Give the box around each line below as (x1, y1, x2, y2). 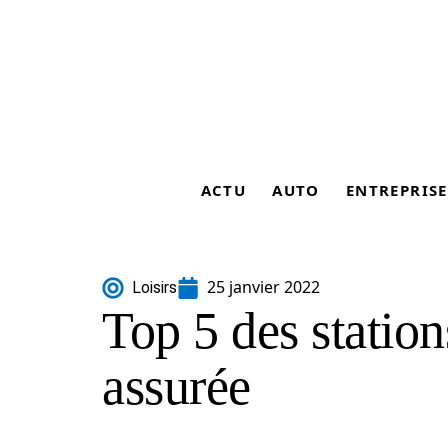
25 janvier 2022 (207, 276, 320, 298)
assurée (102, 358, 251, 415)
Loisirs (132, 278, 177, 297)
